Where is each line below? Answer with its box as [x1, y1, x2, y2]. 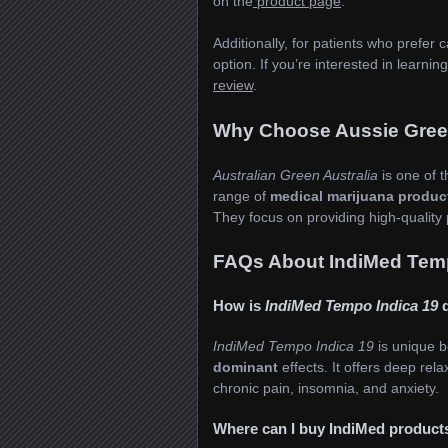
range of [213, 188, 270, 205]
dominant [213, 358, 278, 375]
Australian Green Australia [213, 167, 378, 184]
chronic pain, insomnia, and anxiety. [213, 379, 439, 396]
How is [213, 296, 265, 314]
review [213, 77, 253, 94]
